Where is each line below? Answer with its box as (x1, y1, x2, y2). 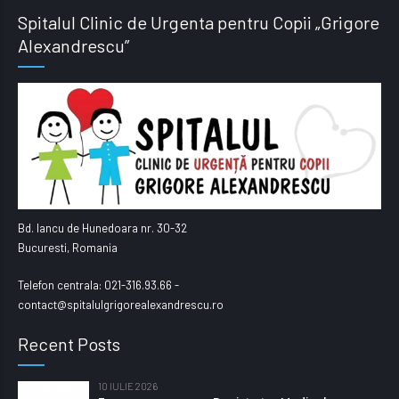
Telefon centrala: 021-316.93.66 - (18, 278, 179, 293)
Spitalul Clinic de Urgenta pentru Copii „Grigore (18, 11, 379, 33)
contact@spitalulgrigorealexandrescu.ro (18, 297, 224, 313)
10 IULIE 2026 (98, 380, 158, 393)
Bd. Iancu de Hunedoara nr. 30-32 (18, 221, 187, 236)
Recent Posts (18, 333, 120, 355)
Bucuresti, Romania (18, 240, 118, 256)
